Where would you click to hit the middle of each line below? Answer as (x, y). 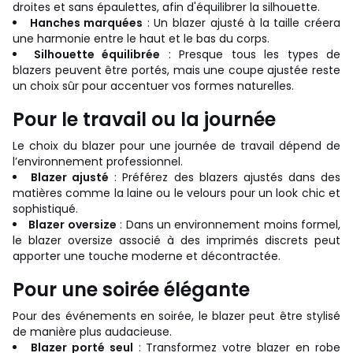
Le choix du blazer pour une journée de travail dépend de (176, 145)
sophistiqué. (45, 208)
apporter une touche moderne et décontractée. (147, 256)
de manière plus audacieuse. (92, 331)
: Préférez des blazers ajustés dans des (225, 177)
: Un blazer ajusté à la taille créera (242, 22)
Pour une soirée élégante (131, 289)
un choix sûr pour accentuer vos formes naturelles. (153, 85)
